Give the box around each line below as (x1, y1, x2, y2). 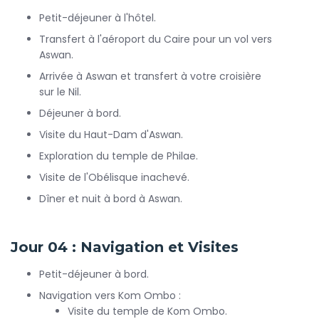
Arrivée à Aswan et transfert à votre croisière (39, 69, 261, 83)
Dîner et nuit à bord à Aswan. (39, 192, 182, 206)
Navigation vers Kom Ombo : (39, 288, 181, 303)
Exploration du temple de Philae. (39, 149, 198, 163)
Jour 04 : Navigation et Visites (11, 239, 239, 256)
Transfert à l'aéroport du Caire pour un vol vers (39, 32, 272, 46)
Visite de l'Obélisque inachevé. (39, 170, 189, 184)
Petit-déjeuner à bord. (39, 267, 149, 281)
